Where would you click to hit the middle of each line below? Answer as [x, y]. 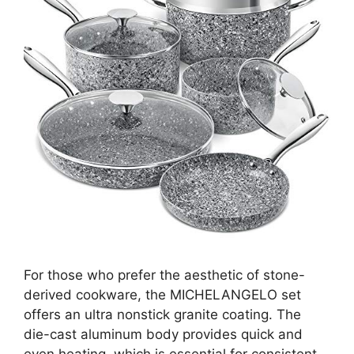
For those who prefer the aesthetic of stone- [164, 275]
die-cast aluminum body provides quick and [163, 335]
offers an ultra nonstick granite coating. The [162, 315]
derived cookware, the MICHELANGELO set [162, 295]
